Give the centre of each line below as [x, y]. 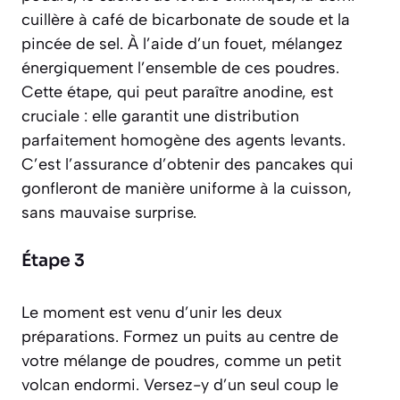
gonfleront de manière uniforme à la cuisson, [187, 188]
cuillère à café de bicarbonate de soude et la [186, 19]
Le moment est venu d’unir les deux [152, 312]
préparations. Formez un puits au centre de [180, 336]
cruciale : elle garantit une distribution [160, 116]
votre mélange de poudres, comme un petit [181, 360]
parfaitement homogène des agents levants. [183, 140]
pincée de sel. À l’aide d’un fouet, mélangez [182, 43]
